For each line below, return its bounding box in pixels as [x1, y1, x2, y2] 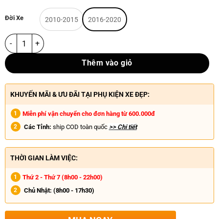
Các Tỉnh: [23, 123, 51, 131]
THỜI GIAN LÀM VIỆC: [10, 153, 78, 162]
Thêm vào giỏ [82, 59, 132, 68]
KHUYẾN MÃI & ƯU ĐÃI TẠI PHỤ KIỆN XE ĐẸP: [10, 90, 150, 99]
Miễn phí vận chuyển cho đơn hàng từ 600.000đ [22, 110, 155, 118]
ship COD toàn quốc [51, 123, 108, 131]
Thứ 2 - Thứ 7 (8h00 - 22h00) [22, 173, 103, 181]
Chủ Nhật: [23, 186, 52, 194]
